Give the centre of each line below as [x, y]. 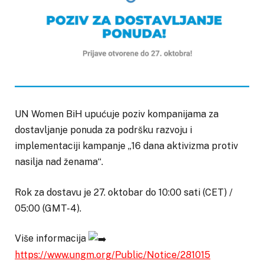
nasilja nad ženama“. [59, 161]
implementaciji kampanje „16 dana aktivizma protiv [126, 146]
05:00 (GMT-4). [48, 208]
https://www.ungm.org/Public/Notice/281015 [113, 255]
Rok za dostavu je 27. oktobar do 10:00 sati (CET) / [124, 192]
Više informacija [52, 239]
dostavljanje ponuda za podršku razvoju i [103, 130]
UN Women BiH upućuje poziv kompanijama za [117, 114]
